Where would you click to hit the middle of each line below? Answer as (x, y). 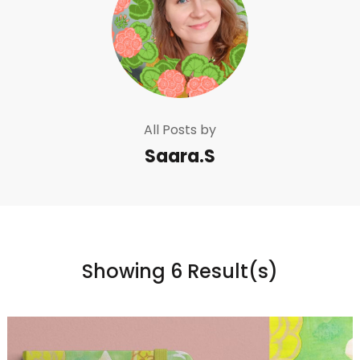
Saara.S (180, 156)
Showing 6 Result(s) (180, 271)
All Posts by (180, 129)
